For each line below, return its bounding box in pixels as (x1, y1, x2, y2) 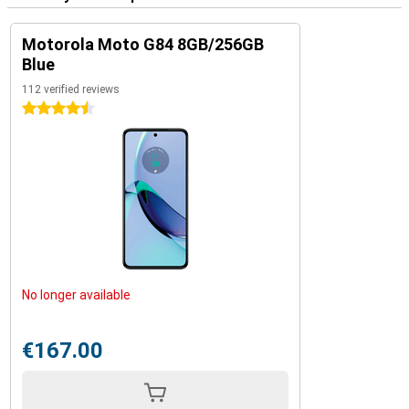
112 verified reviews (22, 82, 120, 96)
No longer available (22, 287, 131, 302)
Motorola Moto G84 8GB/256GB (22, 34, 264, 54)
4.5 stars (22, 100, 74, 116)
